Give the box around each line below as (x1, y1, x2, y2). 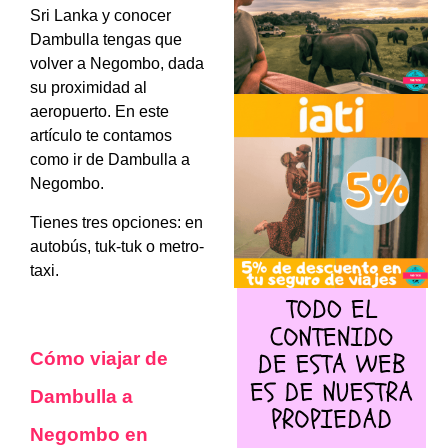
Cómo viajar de (30, 348, 168, 370)
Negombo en (30, 424, 148, 446)
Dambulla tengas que (30, 31, 182, 49)
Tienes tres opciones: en (30, 213, 203, 231)
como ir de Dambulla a (30, 151, 190, 169)
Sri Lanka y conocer (30, 7, 171, 25)
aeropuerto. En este (30, 103, 169, 121)
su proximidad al (30, 79, 147, 97)
